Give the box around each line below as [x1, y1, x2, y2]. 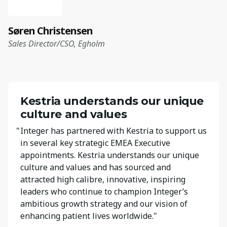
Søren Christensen [8, 23, 93, 37]
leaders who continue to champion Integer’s [20, 185, 188, 197]
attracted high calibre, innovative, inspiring [20, 173, 185, 185]
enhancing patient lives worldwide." [20, 210, 157, 221]
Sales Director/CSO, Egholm [8, 37, 105, 49]
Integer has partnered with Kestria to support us [20, 125, 207, 136]
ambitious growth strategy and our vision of [20, 198, 187, 209]
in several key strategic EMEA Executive [20, 137, 170, 148]
